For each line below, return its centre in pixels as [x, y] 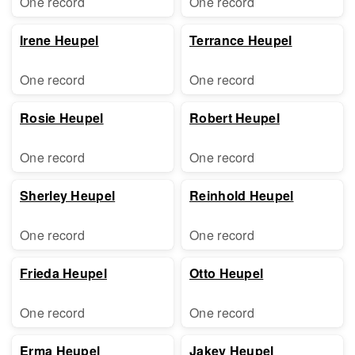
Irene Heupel [59, 40]
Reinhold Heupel [242, 195]
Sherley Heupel [68, 195]
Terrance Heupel [241, 40]
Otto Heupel [227, 273]
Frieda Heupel [63, 273]
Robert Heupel [235, 118]
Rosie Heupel [62, 118]
